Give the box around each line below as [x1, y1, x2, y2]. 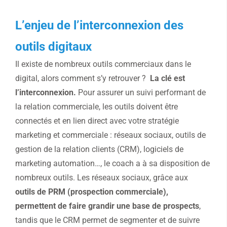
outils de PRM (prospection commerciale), [15, 187, 170, 197]
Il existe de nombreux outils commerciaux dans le [15, 59, 191, 69]
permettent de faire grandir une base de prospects [15, 201, 199, 211]
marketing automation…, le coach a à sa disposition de [15, 159, 210, 169]
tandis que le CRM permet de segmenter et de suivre [15, 215, 200, 225]
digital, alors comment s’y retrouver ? [15, 73, 150, 84]
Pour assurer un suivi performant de [76, 88, 206, 98]
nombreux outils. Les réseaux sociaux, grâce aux [15, 173, 190, 183]
